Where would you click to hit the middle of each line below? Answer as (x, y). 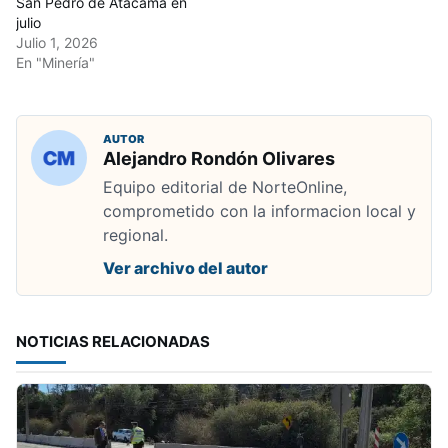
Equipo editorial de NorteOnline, (225, 187)
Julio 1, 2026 (57, 42)
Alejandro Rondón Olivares (219, 158)
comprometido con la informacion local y (259, 211)
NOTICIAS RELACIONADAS (113, 341)
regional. (135, 235)
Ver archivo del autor (185, 268)
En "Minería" (55, 62)
